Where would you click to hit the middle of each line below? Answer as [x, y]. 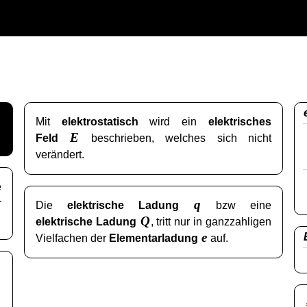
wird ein [173, 121]
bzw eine [237, 206]
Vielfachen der [72, 238]
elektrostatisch [100, 121]
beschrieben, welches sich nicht [176, 138]
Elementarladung [155, 238]
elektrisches [240, 121]
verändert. [60, 154]
